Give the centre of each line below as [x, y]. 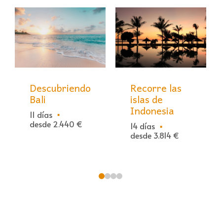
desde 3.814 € [155, 135]
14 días [143, 126]
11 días [41, 114]
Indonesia [152, 111]
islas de [147, 99]
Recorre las [156, 88]
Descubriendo [60, 88]
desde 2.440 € [56, 124]
